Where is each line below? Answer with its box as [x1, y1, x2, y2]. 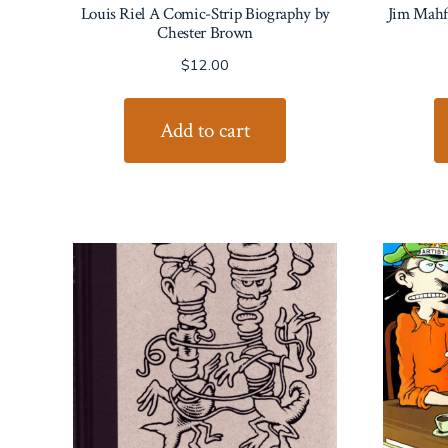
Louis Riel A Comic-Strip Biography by [80, 3, 331, 26]
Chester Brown [157, 22, 254, 45]
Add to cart [160, 116, 251, 144]
